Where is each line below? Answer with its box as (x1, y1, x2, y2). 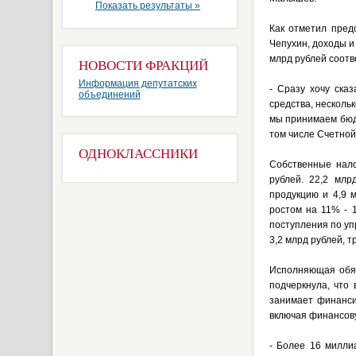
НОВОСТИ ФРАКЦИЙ (78, 58, 208, 73)
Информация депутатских (78, 78, 197, 89)
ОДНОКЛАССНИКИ (78, 146, 198, 161)
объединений (78, 89, 141, 100)
